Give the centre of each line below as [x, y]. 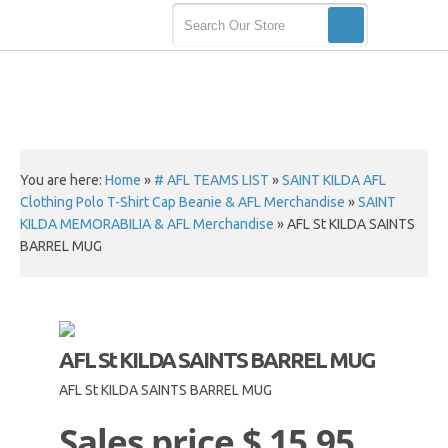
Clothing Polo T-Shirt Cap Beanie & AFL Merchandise [182, 202]
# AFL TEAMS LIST [211, 180]
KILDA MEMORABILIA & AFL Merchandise [147, 224]
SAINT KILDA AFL [334, 180]
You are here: [62, 180]
